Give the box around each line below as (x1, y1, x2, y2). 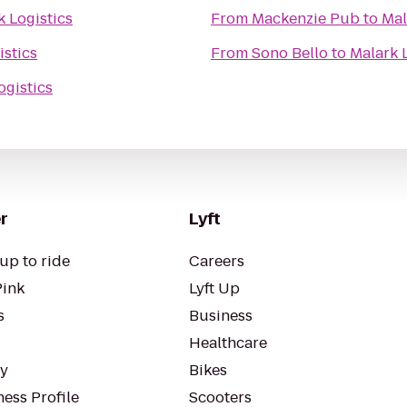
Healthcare (189, 333, 267, 353)
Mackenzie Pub (252, 8, 360, 29)
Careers (189, 251, 244, 272)
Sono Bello (252, 43, 328, 64)
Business (189, 305, 253, 326)
